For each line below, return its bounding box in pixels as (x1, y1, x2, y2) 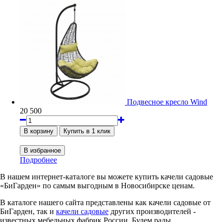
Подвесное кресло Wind (127, 97, 207, 106)
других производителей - (109, 207, 196, 216)
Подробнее (20, 155, 57, 164)
